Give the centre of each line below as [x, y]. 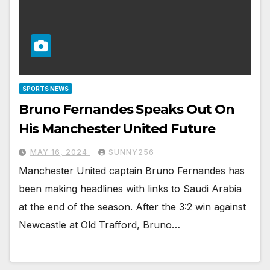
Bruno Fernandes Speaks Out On [127, 109]
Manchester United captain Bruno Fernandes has [132, 170]
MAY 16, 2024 [60, 152]
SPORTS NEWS [46, 88]
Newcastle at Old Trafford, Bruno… [99, 224]
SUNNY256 [131, 152]
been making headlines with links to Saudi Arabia [130, 188]
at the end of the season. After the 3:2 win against [132, 206]
